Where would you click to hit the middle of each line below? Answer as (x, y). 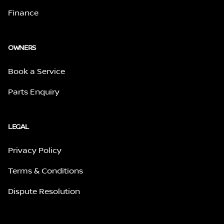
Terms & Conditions (45, 171)
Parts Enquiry (34, 92)
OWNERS (22, 47)
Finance (23, 13)
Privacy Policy (35, 150)
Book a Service (36, 71)
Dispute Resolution (44, 191)
